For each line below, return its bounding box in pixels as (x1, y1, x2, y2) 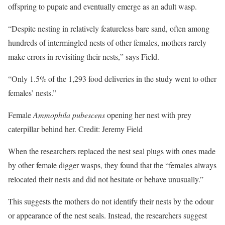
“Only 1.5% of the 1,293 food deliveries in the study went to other (8, 73, 216, 84)
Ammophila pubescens (33, 109, 105, 120)
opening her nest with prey (105, 109, 191, 120)
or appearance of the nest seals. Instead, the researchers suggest (8, 210, 207, 220)
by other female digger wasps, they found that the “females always (8, 160, 216, 170)
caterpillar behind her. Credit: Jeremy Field (8, 124, 143, 134)
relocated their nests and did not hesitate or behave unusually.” (8, 174, 203, 184)
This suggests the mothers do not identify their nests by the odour (8, 196, 213, 206)
